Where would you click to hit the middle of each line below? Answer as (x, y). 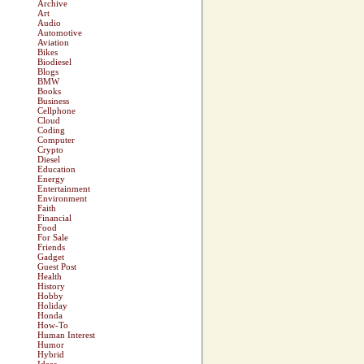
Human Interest (66, 335)
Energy (51, 179)
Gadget (51, 257)
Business (53, 101)
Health (50, 277)
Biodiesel (54, 62)
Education (56, 169)
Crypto (50, 150)
